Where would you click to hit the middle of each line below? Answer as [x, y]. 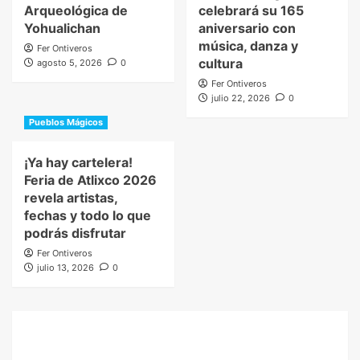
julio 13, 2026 [65, 268]
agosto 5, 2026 [70, 63]
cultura [220, 64]
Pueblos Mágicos [66, 123]
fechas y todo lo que [88, 216]
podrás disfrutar [75, 233]
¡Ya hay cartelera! [78, 163]
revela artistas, [71, 198]
